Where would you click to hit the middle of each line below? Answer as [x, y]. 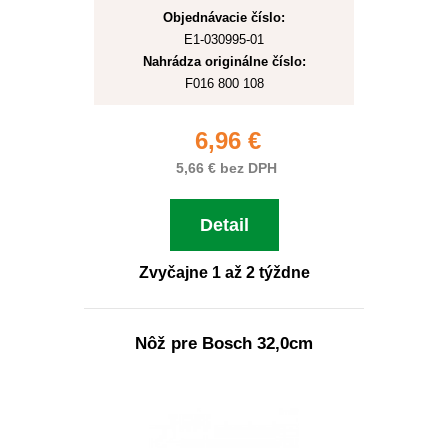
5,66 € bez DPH [224, 168]
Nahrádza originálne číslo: [224, 61]
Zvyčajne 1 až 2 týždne [224, 272]
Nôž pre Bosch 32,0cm [224, 343]
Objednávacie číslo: [224, 17]
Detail [224, 225]
